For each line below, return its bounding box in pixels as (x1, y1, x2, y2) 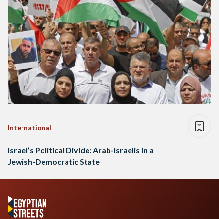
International (8, 123, 51, 131)
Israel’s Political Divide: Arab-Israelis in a (8, 145, 153, 154)
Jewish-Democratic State (8, 156, 100, 166)
